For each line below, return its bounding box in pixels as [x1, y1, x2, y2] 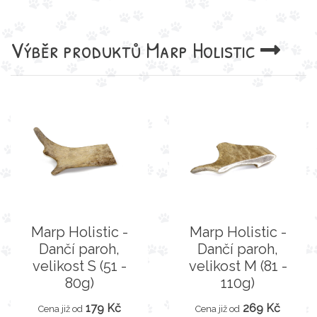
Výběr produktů [11, 34, 146, 65]
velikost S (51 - [32, 257, 127, 275]
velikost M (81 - [188, 257, 287, 275]
